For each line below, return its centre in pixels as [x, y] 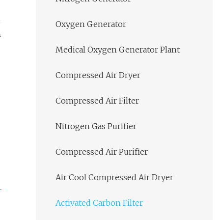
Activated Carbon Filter [99, 203]
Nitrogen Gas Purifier [96, 126]
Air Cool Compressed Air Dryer [114, 178]
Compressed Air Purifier [102, 152]
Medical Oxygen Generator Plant [118, 50]
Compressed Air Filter [97, 101]
